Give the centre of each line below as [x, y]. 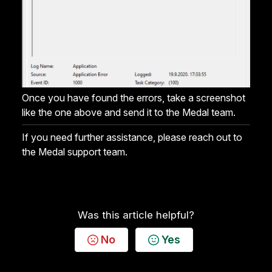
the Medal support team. [75, 151]
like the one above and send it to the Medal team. [129, 112]
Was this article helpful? [136, 215]
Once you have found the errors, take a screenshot [134, 97]
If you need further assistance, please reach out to [132, 137]
